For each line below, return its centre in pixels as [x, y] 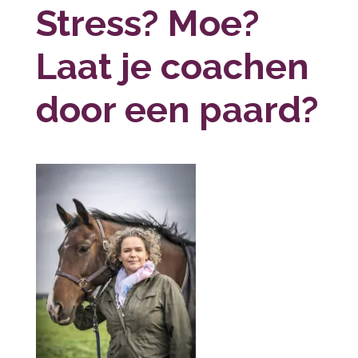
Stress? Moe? [147, 24]
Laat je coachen [172, 67]
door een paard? [177, 110]
